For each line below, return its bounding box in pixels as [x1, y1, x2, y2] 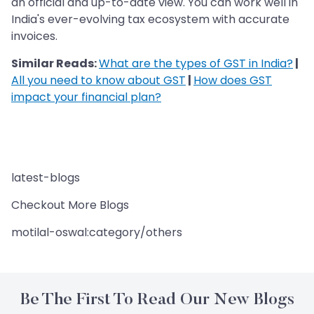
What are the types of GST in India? [99, 55, 293, 71]
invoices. [11, 27, 57, 44]
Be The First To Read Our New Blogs [20, 291, 294, 308]
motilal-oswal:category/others [11, 224, 182, 240]
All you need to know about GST [11, 71, 186, 88]
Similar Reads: [11, 55, 99, 71]
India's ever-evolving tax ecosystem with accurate [11, 11, 289, 27]
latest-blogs [11, 169, 80, 186]
